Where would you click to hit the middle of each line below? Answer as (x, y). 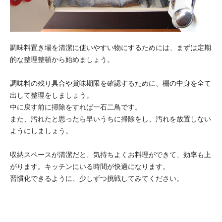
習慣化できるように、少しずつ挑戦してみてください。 (97, 178)
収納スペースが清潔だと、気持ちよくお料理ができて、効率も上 (111, 154)
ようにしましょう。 (41, 131)
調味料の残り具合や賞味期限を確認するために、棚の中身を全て (111, 83)
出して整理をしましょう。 (52, 95)
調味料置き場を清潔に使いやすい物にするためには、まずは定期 (111, 47)
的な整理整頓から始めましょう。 (62, 59)
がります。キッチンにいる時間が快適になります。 (90, 166)
